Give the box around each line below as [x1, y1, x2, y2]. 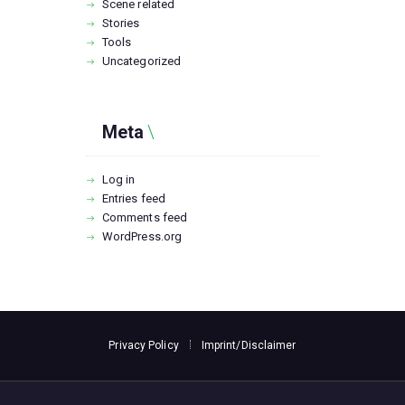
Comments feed [101, 211, 188, 225]
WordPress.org [101, 230, 183, 244]
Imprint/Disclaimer [201, 338, 297, 352]
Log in [101, 173, 136, 187]
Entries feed [101, 192, 166, 206]
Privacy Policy [108, 338, 179, 352]
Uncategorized [101, 54, 182, 69]
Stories [101, 16, 140, 31]
